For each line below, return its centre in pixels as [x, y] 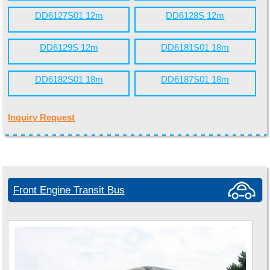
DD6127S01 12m [69, 15]
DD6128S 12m [195, 15]
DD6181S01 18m [195, 47]
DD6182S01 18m [69, 79]
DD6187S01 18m [195, 79]
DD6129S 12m [69, 47]
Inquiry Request [42, 117]
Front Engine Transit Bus [69, 190]
